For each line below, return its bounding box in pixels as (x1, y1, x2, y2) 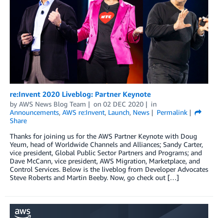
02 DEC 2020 (103, 100, 144, 109)
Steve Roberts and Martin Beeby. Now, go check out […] (10, 173, 179, 182)
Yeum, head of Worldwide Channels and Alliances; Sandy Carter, (10, 140, 203, 149)
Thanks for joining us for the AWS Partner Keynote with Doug (10, 132, 197, 141)
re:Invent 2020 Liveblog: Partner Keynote (10, 90, 151, 99)
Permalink (156, 108, 187, 117)
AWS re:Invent (62, 108, 105, 117)
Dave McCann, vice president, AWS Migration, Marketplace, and (10, 157, 200, 165)
